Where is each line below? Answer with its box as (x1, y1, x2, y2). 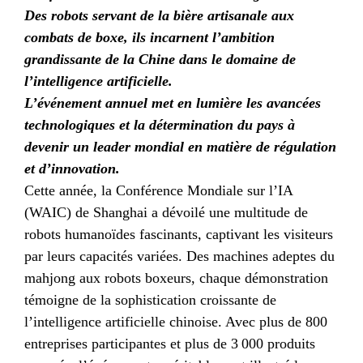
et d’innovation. (24, 160, 120, 177)
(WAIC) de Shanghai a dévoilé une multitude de (24, 203, 308, 220)
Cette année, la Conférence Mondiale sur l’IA (24, 181, 293, 199)
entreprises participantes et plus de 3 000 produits (24, 335, 315, 352)
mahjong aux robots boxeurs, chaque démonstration (24, 269, 328, 286)
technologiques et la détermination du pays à (24, 116, 295, 133)
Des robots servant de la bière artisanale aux (24, 6, 294, 23)
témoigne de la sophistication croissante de (24, 291, 276, 308)
